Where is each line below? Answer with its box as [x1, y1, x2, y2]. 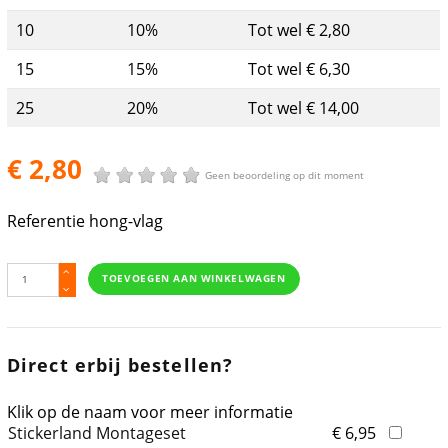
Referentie [7, 210, 86, 233]
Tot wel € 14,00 [248, 97, 360, 120]
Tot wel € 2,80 [248, 19, 351, 42]
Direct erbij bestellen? [7, 353, 233, 378]
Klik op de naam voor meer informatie [7, 401, 294, 424]
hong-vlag [89, 210, 164, 233]
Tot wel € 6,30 [248, 58, 351, 81]
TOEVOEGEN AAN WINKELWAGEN [102, 271, 286, 286]
